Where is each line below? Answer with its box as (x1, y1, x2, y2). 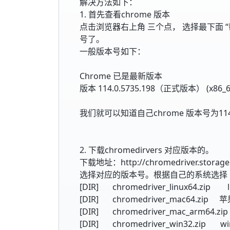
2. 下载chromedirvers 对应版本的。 (80, 144, 214, 156)
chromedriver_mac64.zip (112, 193, 208, 205)
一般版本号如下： (80, 45, 145, 57)
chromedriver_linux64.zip (112, 181, 210, 193)
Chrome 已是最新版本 (80, 70, 162, 82)
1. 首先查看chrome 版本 (80, 8, 170, 20)
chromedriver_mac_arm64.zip (112, 205, 228, 217)
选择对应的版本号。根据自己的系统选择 (80, 168, 227, 180)
